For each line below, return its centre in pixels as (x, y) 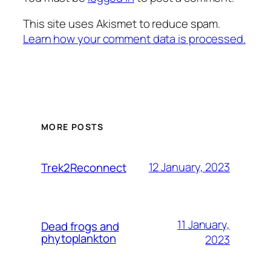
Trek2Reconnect (84, 167)
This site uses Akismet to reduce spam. (122, 24)
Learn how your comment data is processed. (134, 39)
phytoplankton (79, 238)
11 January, (204, 224)
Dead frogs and (80, 226)
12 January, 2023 (189, 167)
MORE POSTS (72, 126)
